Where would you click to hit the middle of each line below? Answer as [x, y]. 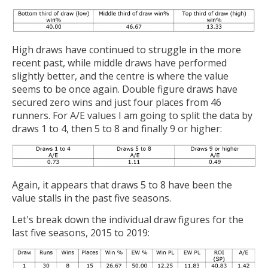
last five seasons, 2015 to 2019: [81, 232]
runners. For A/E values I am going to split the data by [132, 116]
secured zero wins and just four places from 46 [117, 103]
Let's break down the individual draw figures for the [128, 219]
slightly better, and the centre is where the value [120, 76]
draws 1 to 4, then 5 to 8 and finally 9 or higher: [117, 129]
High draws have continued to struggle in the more [127, 50]
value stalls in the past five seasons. [92, 198]
